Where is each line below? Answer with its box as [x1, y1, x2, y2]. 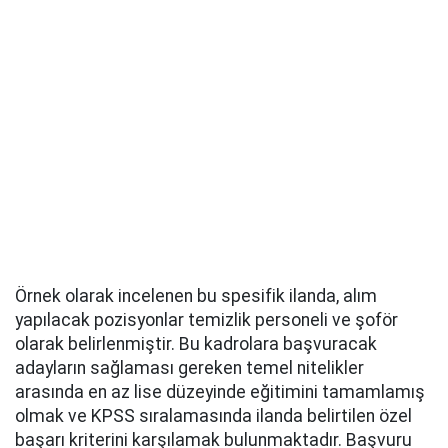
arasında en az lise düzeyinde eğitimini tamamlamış [15, 382, 425, 402]
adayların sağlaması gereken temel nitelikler [15, 358, 364, 378]
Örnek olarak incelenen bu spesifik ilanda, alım [15, 286, 377, 306]
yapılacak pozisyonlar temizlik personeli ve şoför [15, 310, 398, 330]
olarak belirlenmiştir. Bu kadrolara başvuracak [15, 334, 377, 354]
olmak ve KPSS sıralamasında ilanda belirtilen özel [15, 406, 412, 426]
